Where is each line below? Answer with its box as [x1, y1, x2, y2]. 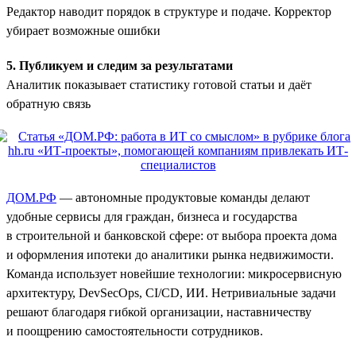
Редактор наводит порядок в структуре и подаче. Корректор [6, 4, 331, 18]
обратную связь [6, 96, 91, 110]
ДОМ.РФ [6, 190, 56, 204]
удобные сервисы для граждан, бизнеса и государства [6, 209, 297, 223]
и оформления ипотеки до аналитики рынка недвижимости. [6, 247, 334, 261]
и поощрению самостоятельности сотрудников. [6, 323, 263, 338]
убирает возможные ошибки [6, 23, 161, 37]
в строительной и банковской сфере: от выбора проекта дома [6, 228, 337, 242]
